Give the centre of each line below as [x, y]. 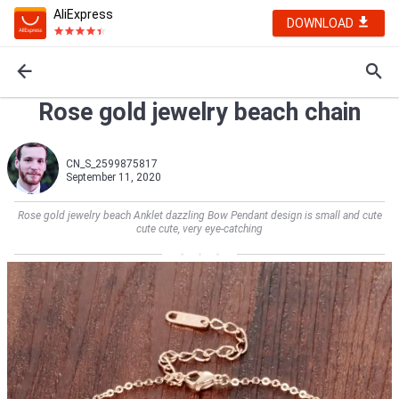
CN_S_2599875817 [112, 164]
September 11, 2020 [114, 177]
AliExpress [83, 14]
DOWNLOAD [322, 23]
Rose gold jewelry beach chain [199, 112]
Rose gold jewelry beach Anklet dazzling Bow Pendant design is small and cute [199, 216]
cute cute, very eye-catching [199, 229]
